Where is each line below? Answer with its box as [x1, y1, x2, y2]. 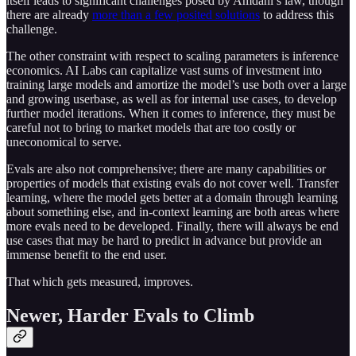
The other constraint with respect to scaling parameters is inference [6, 48, 339, 63]
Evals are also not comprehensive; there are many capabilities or [6, 161, 326, 176]
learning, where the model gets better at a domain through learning [6, 190, 338, 204]
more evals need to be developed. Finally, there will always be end [6, 219, 339, 233]
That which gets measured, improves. [6, 274, 193, 288]
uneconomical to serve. [6, 134, 122, 149]
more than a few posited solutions [92, 7, 260, 21]
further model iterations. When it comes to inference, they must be [6, 106, 335, 120]
